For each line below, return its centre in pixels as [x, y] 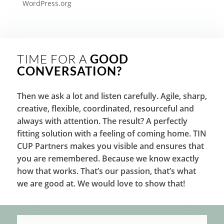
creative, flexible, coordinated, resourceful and [105, 109]
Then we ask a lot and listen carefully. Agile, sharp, [112, 96]
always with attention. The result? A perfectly [102, 121]
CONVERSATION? [69, 71]
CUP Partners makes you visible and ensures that [110, 146]
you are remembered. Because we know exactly [108, 159]
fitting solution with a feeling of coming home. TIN [111, 134]
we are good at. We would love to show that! [101, 184]
